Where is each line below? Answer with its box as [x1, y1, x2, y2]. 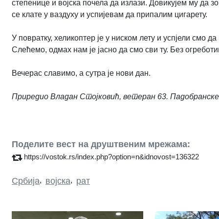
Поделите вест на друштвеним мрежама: [12, 139, 190, 150]
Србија [12, 176, 40, 186]
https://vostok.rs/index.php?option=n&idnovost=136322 [24, 153, 199, 161]
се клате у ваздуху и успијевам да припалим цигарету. [12, 10, 211, 19]
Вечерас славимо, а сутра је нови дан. [12, 69, 151, 78]
